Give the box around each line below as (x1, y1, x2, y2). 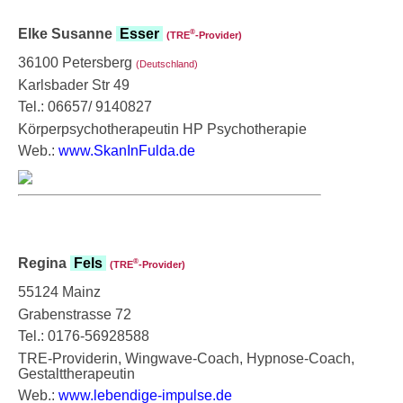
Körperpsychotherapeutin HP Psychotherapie (18, 121, 307, 137)
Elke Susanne (18, 25, 116, 41)
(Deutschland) (136, 58, 198, 69)
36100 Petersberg (18, 54, 136, 70)
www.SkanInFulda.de (58, 142, 195, 158)
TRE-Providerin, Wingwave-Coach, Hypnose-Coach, (18, 350, 354, 366)
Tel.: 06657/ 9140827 (18, 98, 152, 114)
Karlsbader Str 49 (18, 76, 130, 93)
